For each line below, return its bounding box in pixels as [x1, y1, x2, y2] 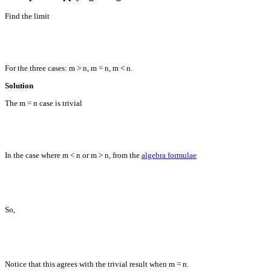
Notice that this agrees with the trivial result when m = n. [5, 259, 189, 269]
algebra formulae [142, 150, 197, 160]
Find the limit [5, 11, 50, 21]
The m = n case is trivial [5, 98, 82, 108]
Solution [5, 80, 33, 90]
